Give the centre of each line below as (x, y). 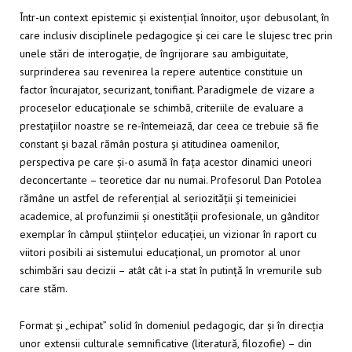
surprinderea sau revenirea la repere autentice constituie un (161, 71)
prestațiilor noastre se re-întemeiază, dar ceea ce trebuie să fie (169, 125)
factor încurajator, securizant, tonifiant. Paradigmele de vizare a (167, 89)
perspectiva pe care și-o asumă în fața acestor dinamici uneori (166, 161)
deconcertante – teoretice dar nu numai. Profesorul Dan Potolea (170, 180)
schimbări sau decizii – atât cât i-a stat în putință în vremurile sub (171, 270)
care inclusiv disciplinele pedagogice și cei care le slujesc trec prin (176, 35)
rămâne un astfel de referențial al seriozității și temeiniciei (158, 198)
